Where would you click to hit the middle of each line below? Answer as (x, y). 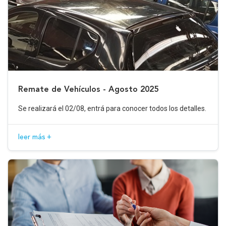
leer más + (35, 137)
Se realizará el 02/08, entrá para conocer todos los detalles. (112, 108)
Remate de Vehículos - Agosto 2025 (88, 89)
